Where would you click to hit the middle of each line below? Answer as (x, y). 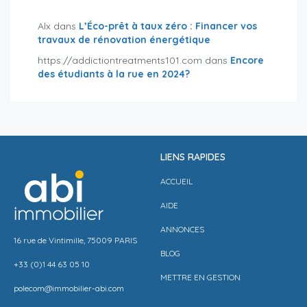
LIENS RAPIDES (193, 157)
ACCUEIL (176, 181)
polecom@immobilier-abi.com (69, 288)
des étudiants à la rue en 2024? (114, 74)
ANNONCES (182, 229)
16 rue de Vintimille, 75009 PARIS (75, 240)
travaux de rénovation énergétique (124, 39)
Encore (247, 60)
